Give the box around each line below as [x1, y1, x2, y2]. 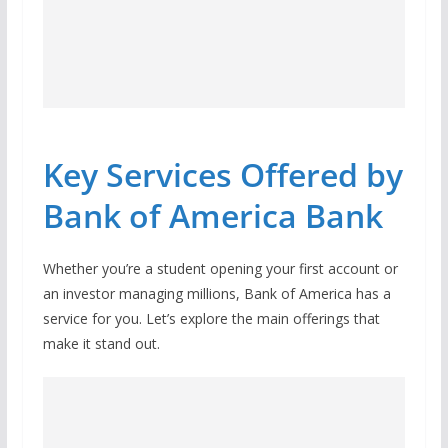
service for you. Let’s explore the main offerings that [42, 308, 380, 328]
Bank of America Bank [42, 193, 383, 237]
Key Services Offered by [42, 152, 403, 196]
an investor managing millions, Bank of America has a [42, 283, 391, 303]
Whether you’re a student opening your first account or [42, 258, 398, 278]
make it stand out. [42, 333, 160, 353]
